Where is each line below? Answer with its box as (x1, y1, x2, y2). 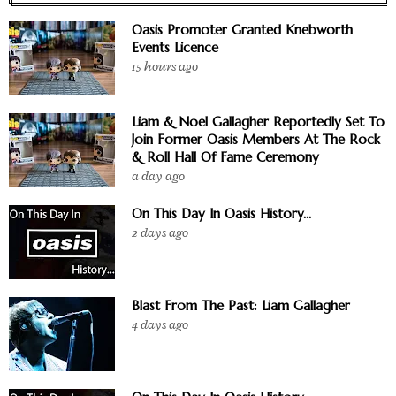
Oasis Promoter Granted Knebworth (132, 20, 353, 38)
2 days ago (132, 224, 188, 241)
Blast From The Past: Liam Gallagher (132, 296, 350, 314)
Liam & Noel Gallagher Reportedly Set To (132, 112, 385, 130)
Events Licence (132, 38, 218, 56)
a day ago (132, 167, 185, 185)
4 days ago (132, 316, 188, 333)
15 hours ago (132, 57, 198, 75)
